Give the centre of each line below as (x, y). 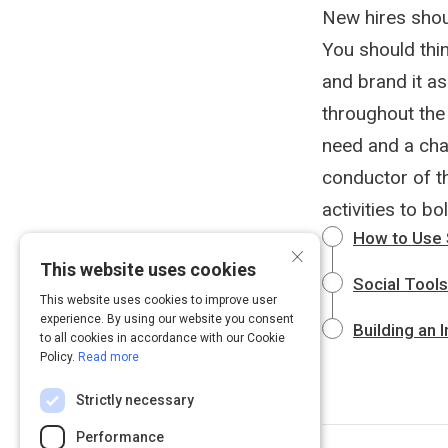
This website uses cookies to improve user (158, 300)
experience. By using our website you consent (167, 319)
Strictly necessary (135, 400)
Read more (108, 357)
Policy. (59, 357)
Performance (120, 437)
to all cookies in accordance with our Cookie (162, 338)
